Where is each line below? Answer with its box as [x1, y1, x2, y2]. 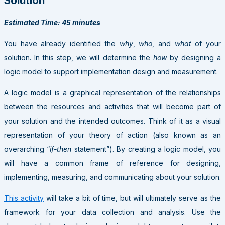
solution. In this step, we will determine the [4, 53, 153, 62]
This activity [4, 194, 44, 203]
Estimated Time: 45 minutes [4, 18, 100, 27]
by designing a [169, 53, 221, 62]
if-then [50, 145, 72, 154]
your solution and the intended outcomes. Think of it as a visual [4, 117, 221, 126]
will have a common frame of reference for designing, [4, 159, 221, 168]
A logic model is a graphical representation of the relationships [4, 88, 221, 97]
